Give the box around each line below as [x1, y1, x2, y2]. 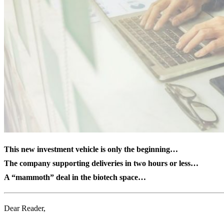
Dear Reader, [4, 203, 45, 212]
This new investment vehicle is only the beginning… [4, 144, 178, 153]
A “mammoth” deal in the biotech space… [4, 172, 146, 181]
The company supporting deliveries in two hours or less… [4, 158, 198, 167]
